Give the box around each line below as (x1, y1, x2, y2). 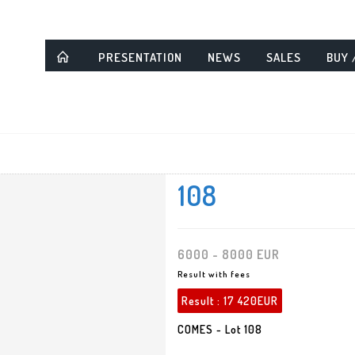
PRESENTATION (98, 50, 182, 65)
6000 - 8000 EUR (177, 246, 280, 262)
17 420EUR (223, 294, 278, 307)
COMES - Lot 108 (177, 323, 262, 336)
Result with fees (177, 269, 250, 280)
